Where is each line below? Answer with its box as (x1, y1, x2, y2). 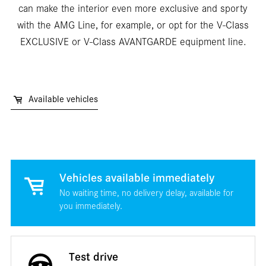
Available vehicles (28, 96, 98, 106)
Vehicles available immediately (59, 173, 214, 186)
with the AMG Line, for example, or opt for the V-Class (17, 21, 249, 32)
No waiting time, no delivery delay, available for (59, 189, 233, 199)
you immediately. (59, 202, 122, 212)
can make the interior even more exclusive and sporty (18, 4, 248, 15)
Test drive (69, 252, 118, 265)
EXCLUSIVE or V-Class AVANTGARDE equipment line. (20, 37, 246, 49)
